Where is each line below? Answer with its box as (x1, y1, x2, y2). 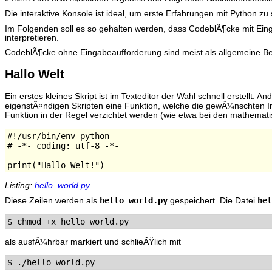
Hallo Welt (5, 67, 64, 81)
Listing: (5, 180, 35, 190)
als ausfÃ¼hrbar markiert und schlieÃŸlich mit (5, 237, 181, 246)
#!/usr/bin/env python (7, 131, 109, 141)
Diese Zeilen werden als (5, 196, 100, 206)
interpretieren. (5, 33, 59, 43)
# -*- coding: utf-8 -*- (7, 140, 119, 151)
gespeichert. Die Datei (168, 196, 257, 206)
